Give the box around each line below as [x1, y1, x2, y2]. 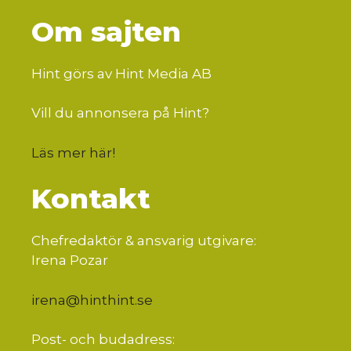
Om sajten [31, 14, 181, 49]
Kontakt [31, 182, 150, 216]
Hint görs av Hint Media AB [31, 65, 212, 81]
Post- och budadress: [31, 331, 175, 348]
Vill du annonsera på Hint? [31, 105, 209, 121]
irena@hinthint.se [31, 291, 153, 308]
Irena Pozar [31, 252, 108, 269]
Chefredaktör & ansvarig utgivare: [31, 233, 256, 249]
